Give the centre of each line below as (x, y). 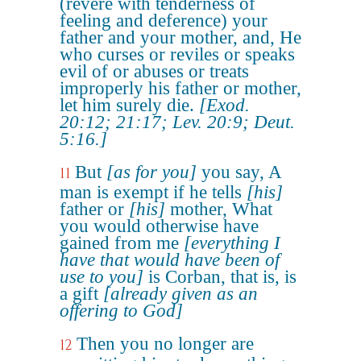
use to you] (102, 277)
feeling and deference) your (164, 21)
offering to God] (121, 311)
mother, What (219, 209)
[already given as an (180, 294)
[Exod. (224, 105)
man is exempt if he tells (153, 192)
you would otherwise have (159, 226)
